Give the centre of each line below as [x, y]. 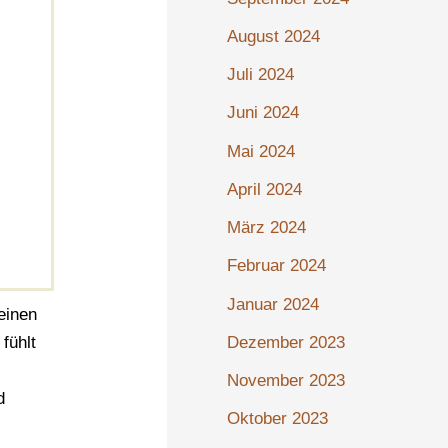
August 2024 [274, 36]
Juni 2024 [263, 113]
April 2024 [265, 189]
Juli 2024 [261, 75]
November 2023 [286, 381]
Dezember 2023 [286, 342]
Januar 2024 [273, 304]
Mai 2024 [261, 151]
